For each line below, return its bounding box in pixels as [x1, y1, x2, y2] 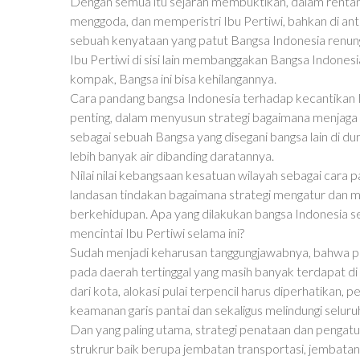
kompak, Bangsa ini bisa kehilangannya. [70, 71, 276, 86]
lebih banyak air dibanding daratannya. [70, 148, 274, 163]
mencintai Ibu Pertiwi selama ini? [70, 225, 244, 240]
